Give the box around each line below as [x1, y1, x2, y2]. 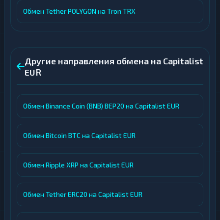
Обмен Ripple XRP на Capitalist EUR [23, 161, 134, 169]
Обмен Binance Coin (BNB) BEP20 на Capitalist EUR [23, 102, 179, 110]
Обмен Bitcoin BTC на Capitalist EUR [23, 131, 136, 139]
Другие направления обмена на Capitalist [25, 55, 203, 66]
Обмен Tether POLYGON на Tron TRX [23, 7, 136, 15]
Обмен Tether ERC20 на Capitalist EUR [23, 190, 142, 198]
